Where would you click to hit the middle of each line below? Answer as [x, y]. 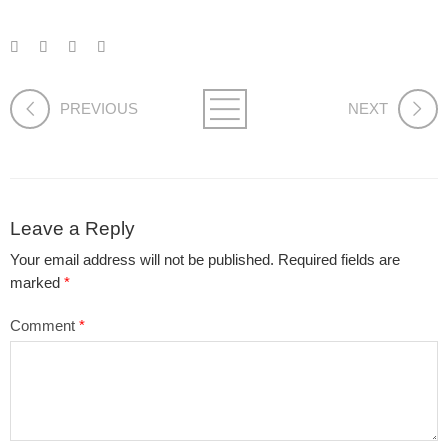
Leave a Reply [72, 228]
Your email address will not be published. [142, 260]
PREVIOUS [99, 109]
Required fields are [339, 260]
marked [37, 283]
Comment [44, 326]
